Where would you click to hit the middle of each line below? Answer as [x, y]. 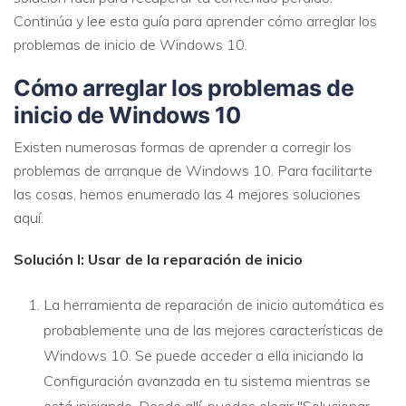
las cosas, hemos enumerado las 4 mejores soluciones [187, 193]
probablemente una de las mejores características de [213, 329]
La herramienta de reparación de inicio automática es [214, 304]
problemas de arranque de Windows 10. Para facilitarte [193, 170]
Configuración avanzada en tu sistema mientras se [207, 380]
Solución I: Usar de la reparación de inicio [158, 259]
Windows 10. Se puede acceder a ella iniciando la [203, 355]
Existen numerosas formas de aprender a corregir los [183, 146]
